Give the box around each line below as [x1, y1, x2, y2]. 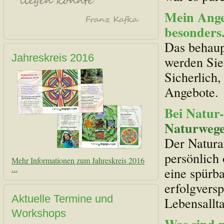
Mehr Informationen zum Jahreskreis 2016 [11, 155, 144, 165]
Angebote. [164, 83, 218, 100]
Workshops [11, 207, 66, 219]
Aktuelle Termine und [11, 192, 113, 205]
